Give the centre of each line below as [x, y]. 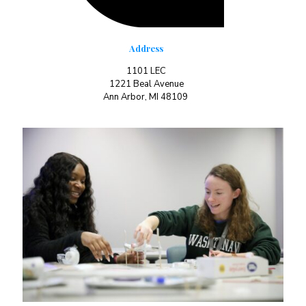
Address [147, 48]
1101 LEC [147, 71]
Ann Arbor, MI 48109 [146, 97]
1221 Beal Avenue [146, 84]
